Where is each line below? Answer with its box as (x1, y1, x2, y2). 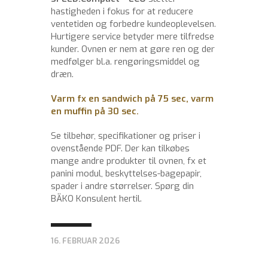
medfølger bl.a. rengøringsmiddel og (51, 55, 200, 68)
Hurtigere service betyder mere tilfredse (51, 30, 214, 42)
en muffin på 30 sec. (51, 105, 139, 117)
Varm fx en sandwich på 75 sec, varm (51, 92, 214, 105)
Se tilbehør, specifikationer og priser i (51, 129, 200, 142)
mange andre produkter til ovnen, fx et (51, 154, 206, 167)
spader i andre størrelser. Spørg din (51, 179, 194, 192)
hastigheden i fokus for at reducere (51, 5, 193, 17)
